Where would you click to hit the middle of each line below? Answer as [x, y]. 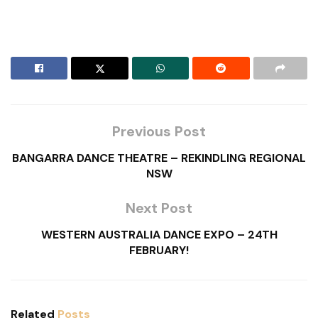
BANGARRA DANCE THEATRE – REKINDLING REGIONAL [159, 158]
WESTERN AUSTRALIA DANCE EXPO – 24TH [159, 235]
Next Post [159, 208]
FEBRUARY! [159, 251]
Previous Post [159, 132]
